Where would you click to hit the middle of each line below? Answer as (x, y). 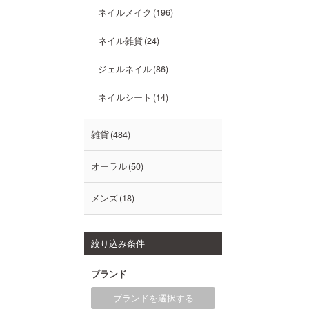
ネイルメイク (125, 12)
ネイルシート (125, 97)
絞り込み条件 (118, 243)
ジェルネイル (125, 69)
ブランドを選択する (153, 298)
